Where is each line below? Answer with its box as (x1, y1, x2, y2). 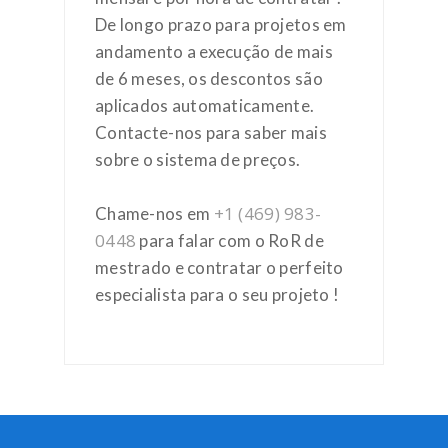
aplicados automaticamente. (95, 95, 315, 116)
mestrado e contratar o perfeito (95, 257, 344, 278)
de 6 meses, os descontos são (95, 68, 323, 89)
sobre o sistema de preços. (95, 149, 301, 170)
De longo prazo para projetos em (95, 14, 347, 35)
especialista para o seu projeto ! (95, 284, 340, 305)
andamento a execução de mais (95, 41, 333, 62)
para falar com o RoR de (136, 230, 324, 251)
